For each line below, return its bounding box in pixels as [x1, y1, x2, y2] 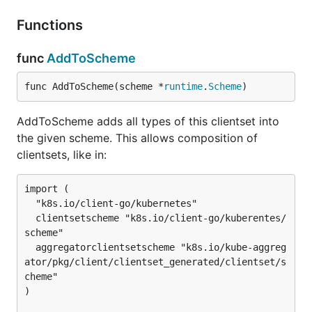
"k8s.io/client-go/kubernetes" [24, 198, 36, 209]
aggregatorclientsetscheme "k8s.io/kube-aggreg [24, 242, 36, 253]
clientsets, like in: [17, 148, 107, 162]
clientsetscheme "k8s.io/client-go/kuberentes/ [24, 212, 36, 224]
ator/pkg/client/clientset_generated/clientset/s [24, 256, 286, 267]
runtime [164, 81, 203, 92]
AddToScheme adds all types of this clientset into [17, 114, 279, 128]
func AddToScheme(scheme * [24, 81, 164, 92]
